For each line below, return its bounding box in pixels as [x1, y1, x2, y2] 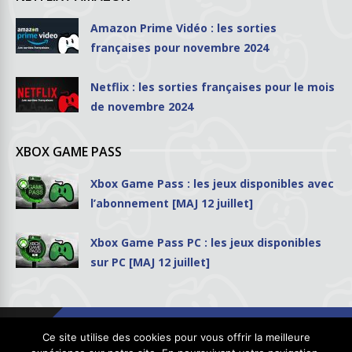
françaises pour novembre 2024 [90, 39, 269, 55]
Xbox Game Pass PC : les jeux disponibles [90, 234, 321, 250]
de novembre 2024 [90, 98, 193, 114]
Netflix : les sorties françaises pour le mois [90, 79, 335, 94]
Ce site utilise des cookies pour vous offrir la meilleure [42, 331, 310, 343]
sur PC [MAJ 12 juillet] [90, 254, 210, 269]
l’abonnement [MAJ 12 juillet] [90, 195, 253, 211]
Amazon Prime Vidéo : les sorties [90, 20, 277, 35]
